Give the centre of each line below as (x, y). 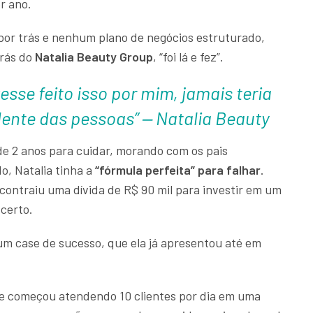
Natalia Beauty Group (94, 57)
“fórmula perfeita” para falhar (178, 170)
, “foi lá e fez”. (190, 57)
